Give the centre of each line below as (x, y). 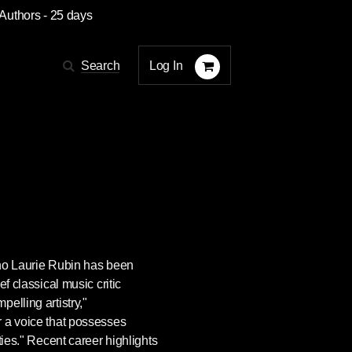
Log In (166, 65)
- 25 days (66, 15)
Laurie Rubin (46, 265)
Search (101, 66)
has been (107, 265)
